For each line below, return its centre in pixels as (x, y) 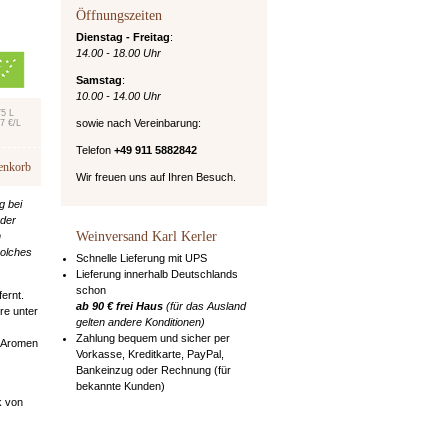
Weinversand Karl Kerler (146, 236)
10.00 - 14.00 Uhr (118, 95)
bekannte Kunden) (120, 385)
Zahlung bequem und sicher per (152, 337)
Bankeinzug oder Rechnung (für (153, 369)
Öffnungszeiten (118, 15)
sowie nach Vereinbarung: (138, 122)
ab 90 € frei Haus (119, 305)
